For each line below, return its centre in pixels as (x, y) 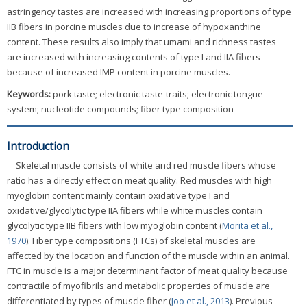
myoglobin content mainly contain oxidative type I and (118, 196)
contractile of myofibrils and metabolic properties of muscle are (138, 286)
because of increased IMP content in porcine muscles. (119, 72)
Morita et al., (247, 226)
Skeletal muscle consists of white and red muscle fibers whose (146, 165)
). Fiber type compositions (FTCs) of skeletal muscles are (141, 241)
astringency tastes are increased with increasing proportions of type (149, 12)
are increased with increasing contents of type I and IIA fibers (134, 57)
